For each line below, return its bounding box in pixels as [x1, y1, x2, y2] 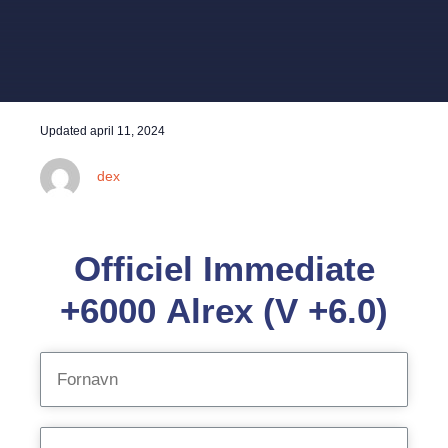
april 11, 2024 [90, 124, 165, 138]
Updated [40, 124, 90, 138]
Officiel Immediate [73, 249, 375, 288]
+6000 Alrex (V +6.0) [60, 291, 388, 330]
